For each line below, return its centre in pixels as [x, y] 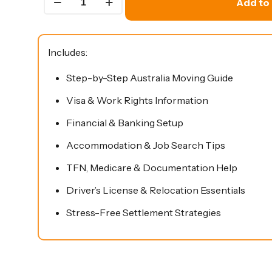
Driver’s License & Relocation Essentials [156, 190]
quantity [62, 96]
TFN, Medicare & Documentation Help [152, 168]
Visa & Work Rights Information [137, 100]
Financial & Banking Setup [125, 123]
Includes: [68, 53]
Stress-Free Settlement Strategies [144, 213]
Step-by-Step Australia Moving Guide [150, 78]
